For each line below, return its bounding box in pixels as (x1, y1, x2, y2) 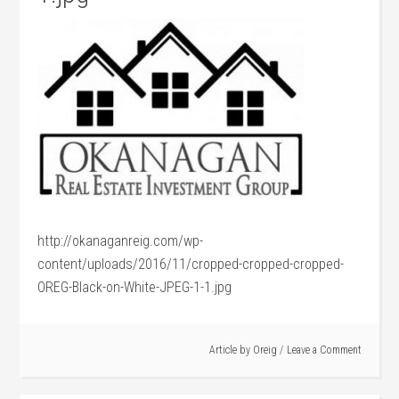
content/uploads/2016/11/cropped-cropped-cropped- (37, 256, 345, 273)
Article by (208, 344, 253, 356)
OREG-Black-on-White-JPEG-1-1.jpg (37, 279, 232, 296)
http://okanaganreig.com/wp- (37, 232, 204, 249)
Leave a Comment (286, 344, 362, 356)
